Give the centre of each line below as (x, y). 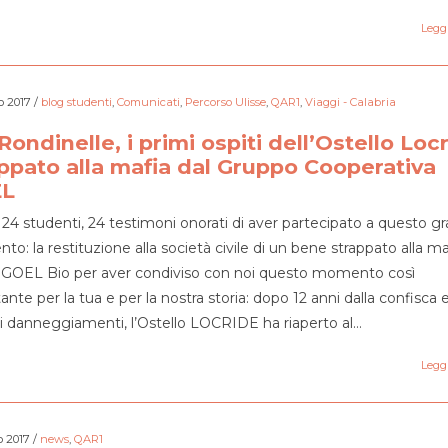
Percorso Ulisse (225, 102)
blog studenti (76, 102)
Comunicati (148, 102)
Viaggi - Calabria (350, 102)
